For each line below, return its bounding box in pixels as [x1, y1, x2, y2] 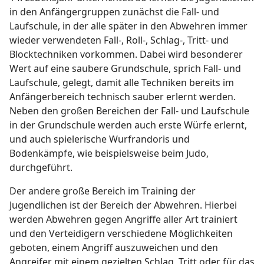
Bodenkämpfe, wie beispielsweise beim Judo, [9, 147, 209, 160]
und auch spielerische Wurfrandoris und [9, 133, 190, 146]
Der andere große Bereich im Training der [9, 184, 196, 198]
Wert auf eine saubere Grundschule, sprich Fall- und [9, 62, 241, 75]
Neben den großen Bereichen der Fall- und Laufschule [9, 104, 249, 118]
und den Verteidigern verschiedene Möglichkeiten [9, 227, 233, 240]
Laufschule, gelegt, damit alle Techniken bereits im [9, 76, 234, 90]
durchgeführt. [9, 161, 72, 174]
